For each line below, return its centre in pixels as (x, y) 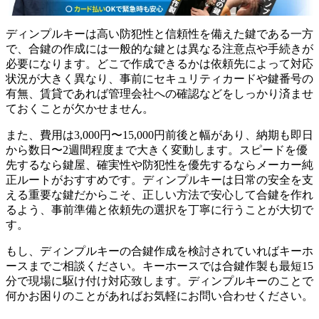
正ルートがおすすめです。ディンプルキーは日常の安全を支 (159, 179)
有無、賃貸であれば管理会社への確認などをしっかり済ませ (159, 93)
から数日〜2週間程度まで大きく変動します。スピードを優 (157, 150)
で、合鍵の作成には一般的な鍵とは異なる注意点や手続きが (159, 48)
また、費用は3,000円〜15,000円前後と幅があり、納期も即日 (159, 135)
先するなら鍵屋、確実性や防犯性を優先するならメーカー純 (159, 164)
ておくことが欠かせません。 (80, 108)
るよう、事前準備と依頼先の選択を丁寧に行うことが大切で (159, 209)
